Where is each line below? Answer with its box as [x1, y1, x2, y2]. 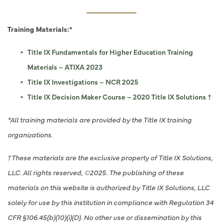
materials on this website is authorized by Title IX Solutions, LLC [7, 182, 210, 192]
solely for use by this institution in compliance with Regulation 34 [7, 197, 214, 207]
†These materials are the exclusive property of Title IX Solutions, [7, 152, 213, 162]
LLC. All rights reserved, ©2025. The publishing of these [7, 167, 184, 177]
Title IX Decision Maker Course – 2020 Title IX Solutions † [27, 92, 212, 102]
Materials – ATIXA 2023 [27, 62, 103, 72]
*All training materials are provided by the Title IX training [7, 114, 192, 124]
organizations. [7, 129, 54, 139]
